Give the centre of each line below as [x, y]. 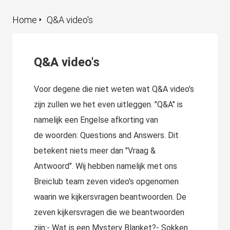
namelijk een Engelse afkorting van [96, 120]
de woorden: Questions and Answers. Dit [106, 135]
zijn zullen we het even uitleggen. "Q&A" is [108, 104]
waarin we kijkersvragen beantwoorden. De [110, 197]
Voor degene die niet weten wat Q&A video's [114, 89]
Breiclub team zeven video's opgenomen [106, 181]
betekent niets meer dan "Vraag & [95, 151]
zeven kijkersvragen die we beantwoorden [109, 212]
